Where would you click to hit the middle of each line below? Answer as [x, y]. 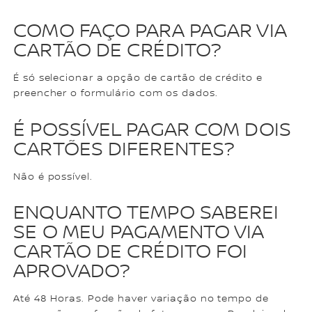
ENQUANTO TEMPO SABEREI [146, 213]
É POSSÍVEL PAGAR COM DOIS [152, 130]
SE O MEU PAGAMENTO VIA [139, 232]
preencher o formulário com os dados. [116, 94]
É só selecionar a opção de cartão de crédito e [138, 78]
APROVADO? [72, 271]
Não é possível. [53, 177]
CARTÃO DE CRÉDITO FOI [131, 252]
